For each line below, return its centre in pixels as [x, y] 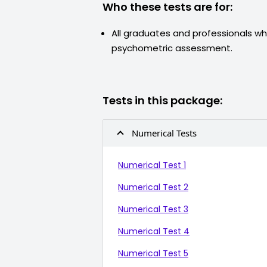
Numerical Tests [164, 133]
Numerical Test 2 [153, 187]
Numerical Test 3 [153, 209]
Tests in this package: [162, 100]
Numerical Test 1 [152, 165]
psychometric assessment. [172, 48]
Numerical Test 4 [154, 231]
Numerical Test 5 [153, 253]
